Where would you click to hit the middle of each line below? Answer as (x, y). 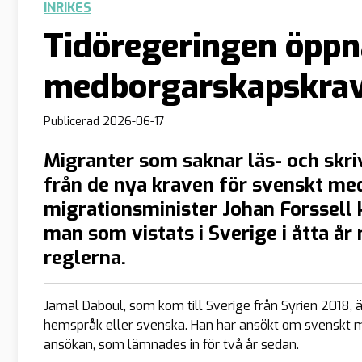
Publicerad (73, 121)
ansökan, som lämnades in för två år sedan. (171, 345)
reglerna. (85, 258)
